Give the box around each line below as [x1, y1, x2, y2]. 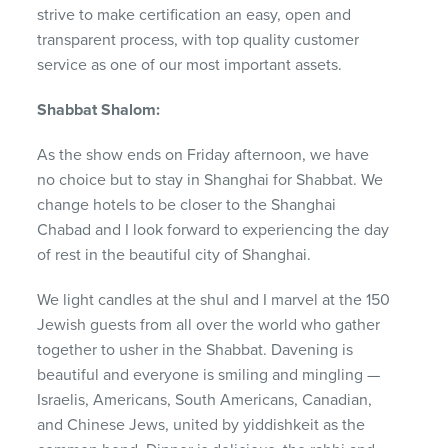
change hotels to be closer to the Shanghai [37, 194, 337, 215]
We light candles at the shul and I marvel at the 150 [37, 289, 391, 310]
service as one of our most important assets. [37, 54, 343, 75]
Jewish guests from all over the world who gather [37, 314, 381, 335]
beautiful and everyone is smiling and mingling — [37, 364, 381, 385]
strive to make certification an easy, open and [37, 4, 352, 25]
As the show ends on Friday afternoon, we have [37, 144, 370, 165]
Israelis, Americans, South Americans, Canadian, [37, 389, 373, 410]
